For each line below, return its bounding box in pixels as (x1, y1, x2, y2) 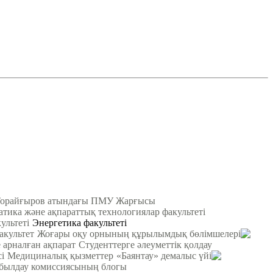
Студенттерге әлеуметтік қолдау (79, 239, 212, 250)
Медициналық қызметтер (7, 250, 113, 261)
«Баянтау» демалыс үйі (116, 250, 211, 261)
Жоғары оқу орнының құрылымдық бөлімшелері (37, 228, 241, 239)
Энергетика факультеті (32, 217, 127, 228)
